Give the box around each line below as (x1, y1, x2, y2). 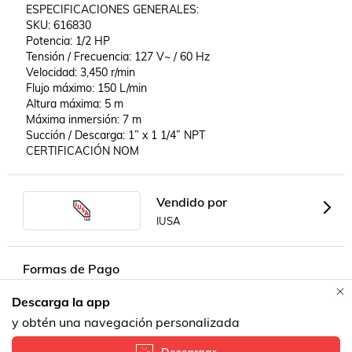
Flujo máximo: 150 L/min (22, 81, 150, 95)
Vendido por (156, 193, 227, 210)
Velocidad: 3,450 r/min (22, 65, 138, 79)
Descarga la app (12, 294, 110, 310)
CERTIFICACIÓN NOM (22, 144, 139, 158)
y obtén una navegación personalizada (12, 314, 240, 330)
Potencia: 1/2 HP (22, 34, 113, 48)
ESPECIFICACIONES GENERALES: (22, 2, 202, 16)
